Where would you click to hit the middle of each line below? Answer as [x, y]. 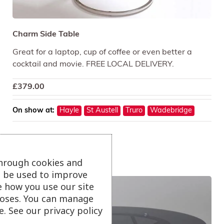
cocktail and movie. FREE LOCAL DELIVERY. [93, 65]
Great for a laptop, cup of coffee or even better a [102, 53]
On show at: [33, 111]
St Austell [102, 111]
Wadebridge [171, 111]
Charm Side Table [46, 35]
